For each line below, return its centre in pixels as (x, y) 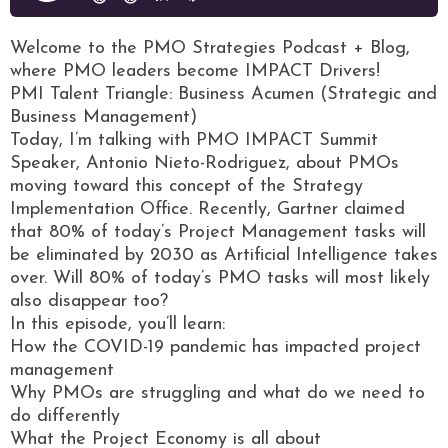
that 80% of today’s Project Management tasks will (218, 232)
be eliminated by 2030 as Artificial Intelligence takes (224, 255)
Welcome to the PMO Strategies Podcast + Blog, (210, 48)
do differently (65, 416)
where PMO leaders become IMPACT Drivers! (195, 71)
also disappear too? (89, 301)
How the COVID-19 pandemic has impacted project (215, 347)
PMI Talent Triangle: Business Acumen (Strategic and (223, 94)
